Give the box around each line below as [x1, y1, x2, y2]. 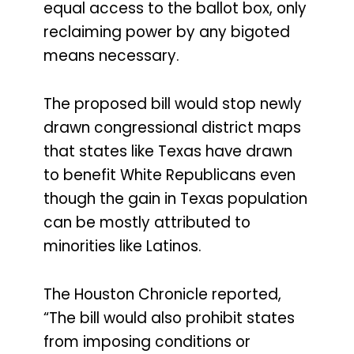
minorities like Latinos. [43, 235, 201, 258]
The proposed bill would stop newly [43, 93, 302, 115]
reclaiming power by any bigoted [43, 21, 290, 43]
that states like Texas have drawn [43, 141, 292, 163]
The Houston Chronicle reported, [43, 284, 281, 306]
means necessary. [43, 45, 179, 67]
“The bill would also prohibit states [43, 307, 295, 330]
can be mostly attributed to [43, 212, 250, 234]
